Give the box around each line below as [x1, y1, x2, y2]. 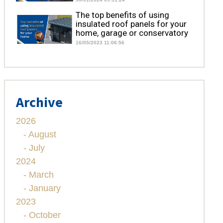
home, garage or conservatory [76, 28, 189, 38]
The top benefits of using [76, 10, 170, 20]
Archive [15, 93, 63, 111]
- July [23, 143, 45, 153]
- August [23, 129, 56, 140]
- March [23, 170, 54, 180]
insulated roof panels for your [76, 19, 187, 29]
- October [23, 210, 61, 221]
